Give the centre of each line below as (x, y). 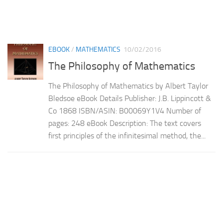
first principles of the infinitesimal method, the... (127, 135)
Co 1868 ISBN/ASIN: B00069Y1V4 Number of (125, 111)
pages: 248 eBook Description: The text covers (125, 123)
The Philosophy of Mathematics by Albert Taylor (128, 86)
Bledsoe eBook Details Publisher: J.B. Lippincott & (130, 98)
